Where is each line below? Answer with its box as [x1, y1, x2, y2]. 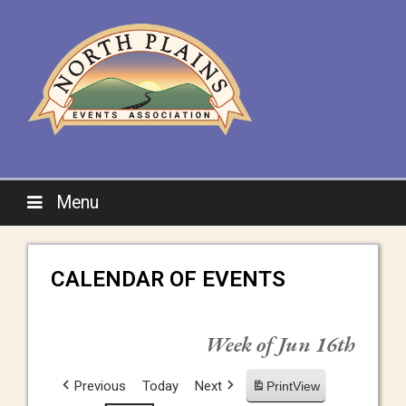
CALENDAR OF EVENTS [51, 266, 285, 292]
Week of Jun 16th [205, 330, 355, 358]
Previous [74, 378, 126, 394]
